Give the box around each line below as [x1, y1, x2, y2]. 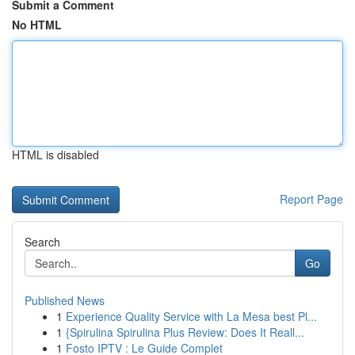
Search [25, 234, 60, 250]
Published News [25, 292, 105, 308]
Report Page [280, 191, 343, 207]
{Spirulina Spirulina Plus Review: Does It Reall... [66, 324, 304, 340]
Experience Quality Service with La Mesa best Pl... [66, 308, 317, 324]
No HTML [12, 17, 62, 32]
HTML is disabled [12, 147, 99, 162]
